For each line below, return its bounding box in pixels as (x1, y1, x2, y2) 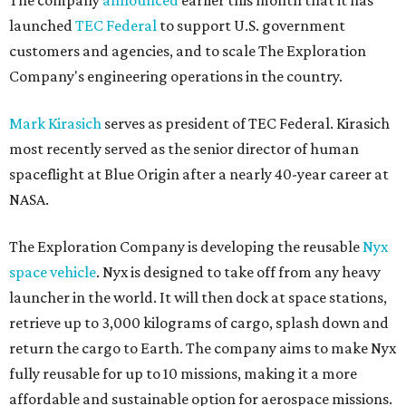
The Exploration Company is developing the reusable (9, 237, 362, 256)
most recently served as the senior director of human (9, 140, 359, 159)
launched (9, 16, 75, 35)
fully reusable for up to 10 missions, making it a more (9, 364, 357, 383)
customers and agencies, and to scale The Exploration (9, 42, 366, 61)
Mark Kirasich (9, 114, 101, 133)
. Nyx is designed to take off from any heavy (96, 263, 381, 282)
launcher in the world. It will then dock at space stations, (9, 288, 387, 307)
